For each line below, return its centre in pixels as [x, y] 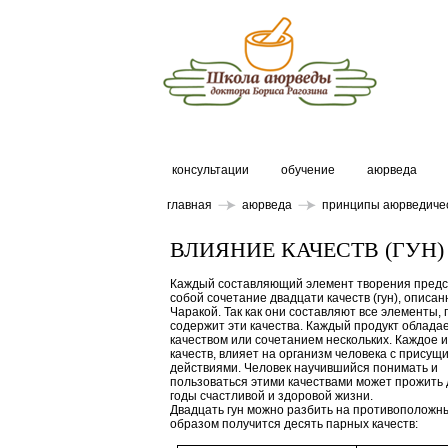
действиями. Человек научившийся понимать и [304, 368]
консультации [210, 170]
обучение [308, 170]
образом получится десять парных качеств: [294, 424]
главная [189, 205]
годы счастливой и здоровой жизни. [271, 396]
